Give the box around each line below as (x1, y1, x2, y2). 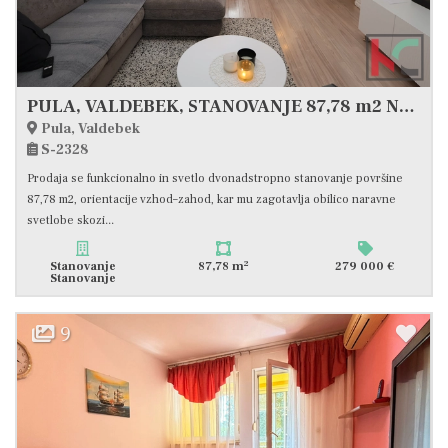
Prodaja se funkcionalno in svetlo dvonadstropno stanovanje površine (27, 171, 403, 187)
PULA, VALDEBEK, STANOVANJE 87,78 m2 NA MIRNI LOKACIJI (399, 95, 415, 119)
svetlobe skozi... (27, 213, 114, 229)
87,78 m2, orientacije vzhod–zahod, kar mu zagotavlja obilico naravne (27, 192, 396, 208)
